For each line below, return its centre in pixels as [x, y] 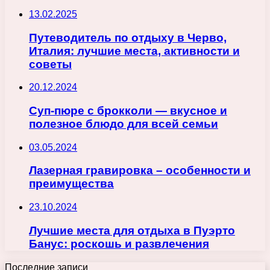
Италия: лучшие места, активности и [134, 51]
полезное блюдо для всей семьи [124, 124]
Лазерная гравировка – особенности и [140, 171]
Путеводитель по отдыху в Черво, [128, 37]
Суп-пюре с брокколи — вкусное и [128, 110]
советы [50, 64]
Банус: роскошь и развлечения [119, 243]
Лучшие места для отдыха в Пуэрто [132, 230]
